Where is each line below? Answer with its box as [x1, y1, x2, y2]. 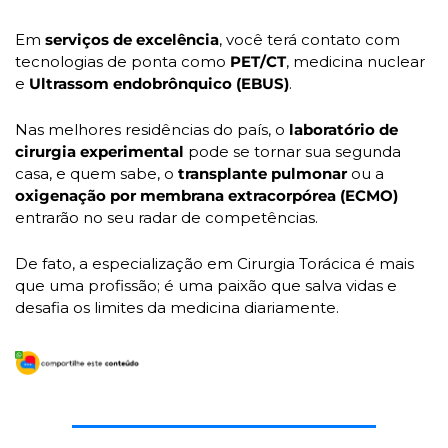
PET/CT [226, 51, 286, 71]
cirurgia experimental [15, 141, 184, 161]
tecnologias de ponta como [15, 51, 226, 71]
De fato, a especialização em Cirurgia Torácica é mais [15, 253, 414, 273]
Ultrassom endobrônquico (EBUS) [29, 73, 289, 93]
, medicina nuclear [286, 51, 425, 71]
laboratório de [289, 119, 398, 139]
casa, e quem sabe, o [15, 163, 178, 183]
